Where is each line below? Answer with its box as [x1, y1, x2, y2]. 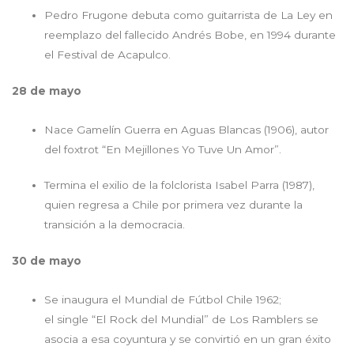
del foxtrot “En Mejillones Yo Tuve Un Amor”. [44, 142, 285, 156]
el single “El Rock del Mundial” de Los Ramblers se [44, 312, 319, 326]
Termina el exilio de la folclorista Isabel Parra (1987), [44, 179, 315, 192]
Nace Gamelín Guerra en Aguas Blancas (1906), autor [44, 122, 330, 136]
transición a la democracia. [44, 218, 189, 232]
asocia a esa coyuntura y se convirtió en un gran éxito [44, 332, 332, 345]
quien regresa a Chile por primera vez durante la [44, 198, 303, 212]
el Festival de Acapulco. [44, 48, 178, 62]
